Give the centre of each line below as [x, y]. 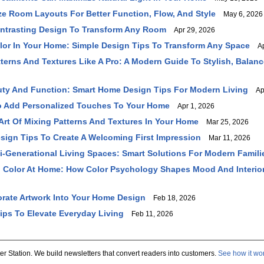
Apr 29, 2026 [192, 30]
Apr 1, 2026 [193, 106]
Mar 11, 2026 [227, 138]
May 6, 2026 [240, 14]
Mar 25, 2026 [225, 122]
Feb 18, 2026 [172, 198]
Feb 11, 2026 [150, 214]
